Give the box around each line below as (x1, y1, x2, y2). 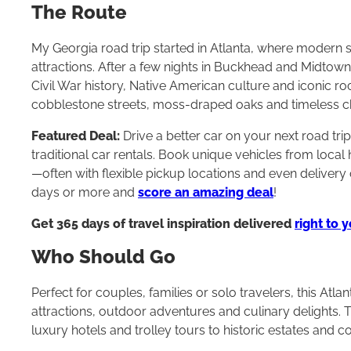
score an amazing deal (138, 185, 273, 200)
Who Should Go (31, 245, 175, 268)
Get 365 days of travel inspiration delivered (31, 216, 291, 231)
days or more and (31, 185, 138, 200)
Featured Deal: (31, 128, 120, 143)
